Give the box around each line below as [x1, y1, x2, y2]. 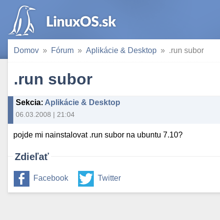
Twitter [98, 174, 121, 183]
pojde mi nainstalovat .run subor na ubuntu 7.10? [13, 131, 183, 139]
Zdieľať [15, 151, 49, 163]
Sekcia [16, 98, 41, 107]
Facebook [33, 174, 68, 183]
